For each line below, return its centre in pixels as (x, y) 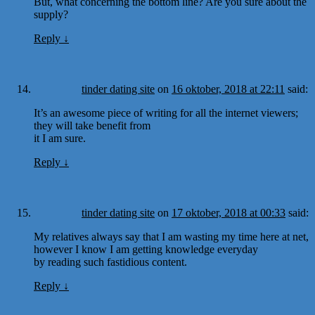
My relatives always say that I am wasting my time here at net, (171, 236)
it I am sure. (60, 138)
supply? (51, 14)
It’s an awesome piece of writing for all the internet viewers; (166, 112)
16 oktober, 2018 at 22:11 (228, 89)
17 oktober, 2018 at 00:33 (229, 212)
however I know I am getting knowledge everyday (146, 249)
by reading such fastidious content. (110, 262)
